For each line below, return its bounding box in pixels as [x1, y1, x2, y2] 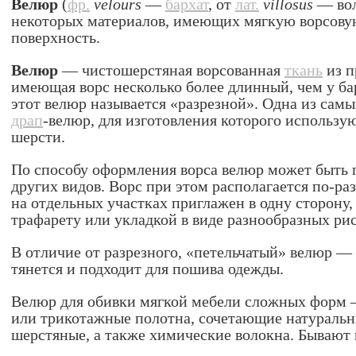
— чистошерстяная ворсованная [58, 61, 284, 79]
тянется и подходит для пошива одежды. [11, 260, 284, 277]
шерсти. [11, 128, 65, 145]
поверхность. [11, 29, 100, 46]
